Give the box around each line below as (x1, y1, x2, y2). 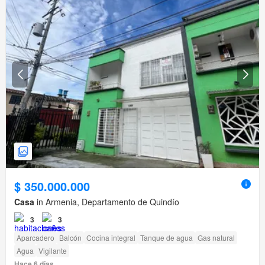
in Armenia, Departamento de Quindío (34, 196, 179, 208)
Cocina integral (86, 232, 135, 243)
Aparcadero (17, 232, 54, 243)
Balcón (59, 232, 82, 243)
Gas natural (198, 232, 235, 243)
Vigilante (38, 245, 67, 256)
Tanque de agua (140, 232, 193, 243)
